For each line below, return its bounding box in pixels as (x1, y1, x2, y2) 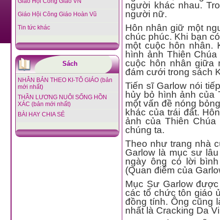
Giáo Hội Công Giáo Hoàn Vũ (17, 11, 97, 18)
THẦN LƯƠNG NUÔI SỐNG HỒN (17, 94, 107, 101)
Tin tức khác (17, 24, 50, 31)
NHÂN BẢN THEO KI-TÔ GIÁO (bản (17, 77, 112, 83)
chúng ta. (125, 125, 165, 135)
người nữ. (125, 9, 167, 19)
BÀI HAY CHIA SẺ (17, 111, 65, 118)
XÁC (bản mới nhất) (17, 101, 71, 108)
